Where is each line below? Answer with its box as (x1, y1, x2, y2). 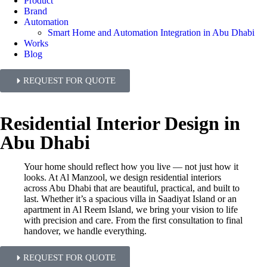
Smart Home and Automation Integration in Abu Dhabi (48, 27, 254, 38)
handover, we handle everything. (24, 226, 147, 236)
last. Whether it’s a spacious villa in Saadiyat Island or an (24, 194, 237, 204)
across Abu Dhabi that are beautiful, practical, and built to (24, 183, 240, 193)
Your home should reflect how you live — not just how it (24, 162, 238, 172)
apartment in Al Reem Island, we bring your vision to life (24, 204, 238, 215)
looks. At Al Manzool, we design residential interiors (24, 172, 221, 182)
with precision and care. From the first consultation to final (24, 215, 243, 225)
